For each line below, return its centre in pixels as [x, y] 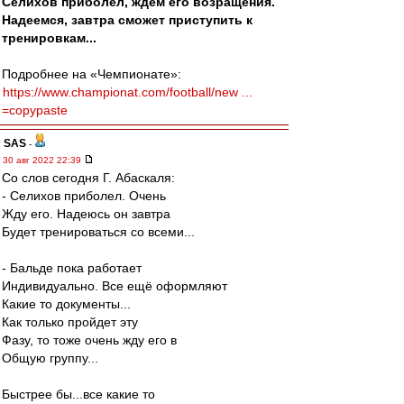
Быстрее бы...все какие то [78, 394]
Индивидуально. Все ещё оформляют [115, 286]
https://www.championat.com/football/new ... [128, 92]
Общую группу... [50, 358]
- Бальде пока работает [72, 268]
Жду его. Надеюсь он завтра [86, 214]
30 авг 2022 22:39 [43, 160]
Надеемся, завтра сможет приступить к [127, 20]
